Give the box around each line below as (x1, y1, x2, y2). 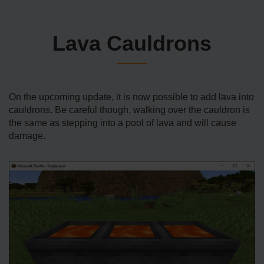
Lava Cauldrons (52, 31, 212, 56)
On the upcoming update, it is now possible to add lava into (9, 92, 254, 103)
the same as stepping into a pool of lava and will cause (9, 118, 236, 128)
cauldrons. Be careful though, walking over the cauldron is (9, 105, 250, 115)
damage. (9, 131, 45, 141)
